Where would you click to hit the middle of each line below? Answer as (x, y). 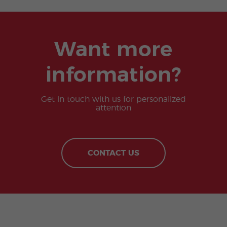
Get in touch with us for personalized (113, 100)
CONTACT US (113, 153)
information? (113, 75)
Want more (113, 50)
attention (113, 108)
